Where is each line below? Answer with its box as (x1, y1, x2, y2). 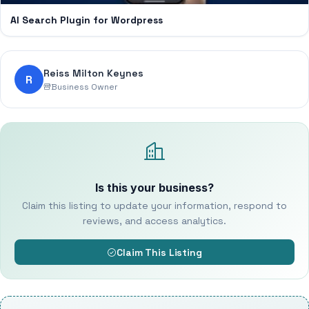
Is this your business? (95, 181, 214, 195)
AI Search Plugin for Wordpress (10, 14, 163, 26)
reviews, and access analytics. (83, 215, 226, 227)
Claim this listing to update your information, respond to (22, 199, 287, 212)
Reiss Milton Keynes (43, 66, 143, 79)
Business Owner (51, 81, 118, 92)
